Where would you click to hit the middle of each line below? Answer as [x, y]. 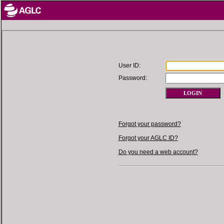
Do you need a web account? [158, 152]
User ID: [129, 65]
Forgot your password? [149, 124]
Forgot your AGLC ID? [148, 138]
